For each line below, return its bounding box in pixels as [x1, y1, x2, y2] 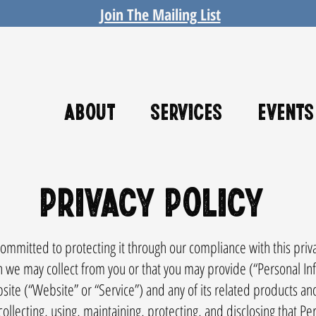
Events [258, 96, 315, 125]
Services [151, 96, 223, 125]
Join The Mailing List [99, 4, 221, 25]
